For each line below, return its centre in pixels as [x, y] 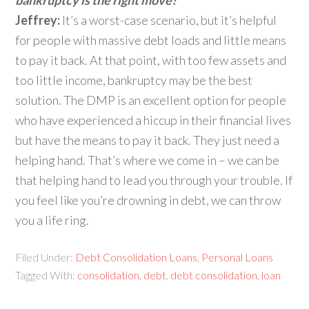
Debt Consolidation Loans [137, 257]
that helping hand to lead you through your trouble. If [154, 180]
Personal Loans [238, 257]
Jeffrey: [38, 20]
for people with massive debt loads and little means [151, 40]
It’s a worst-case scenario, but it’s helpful [169, 20]
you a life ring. [52, 220]
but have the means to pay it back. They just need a [148, 140]
